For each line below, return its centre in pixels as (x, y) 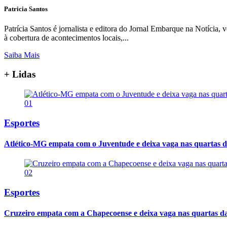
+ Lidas (20, 74)
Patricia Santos (26, 9)
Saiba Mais (22, 55)
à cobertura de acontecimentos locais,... (66, 37)
